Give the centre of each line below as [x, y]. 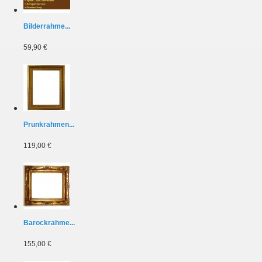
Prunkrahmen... [49, 125]
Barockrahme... [49, 223]
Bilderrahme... [47, 27]
